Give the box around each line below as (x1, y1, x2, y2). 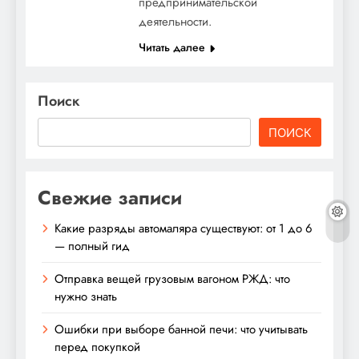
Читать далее (139, 38, 205, 55)
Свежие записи (38, 183, 182, 212)
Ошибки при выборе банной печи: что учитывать (54, 320, 308, 338)
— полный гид (54, 236, 130, 255)
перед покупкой (54, 337, 140, 356)
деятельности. (139, 12, 212, 30)
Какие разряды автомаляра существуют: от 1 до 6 (54, 219, 313, 237)
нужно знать (54, 287, 117, 305)
